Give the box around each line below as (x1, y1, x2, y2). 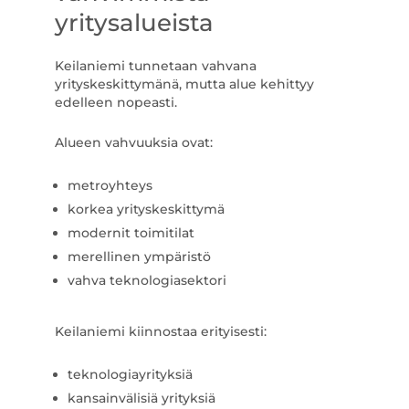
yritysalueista (54, 8, 214, 37)
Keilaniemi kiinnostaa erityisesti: (54, 323, 267, 340)
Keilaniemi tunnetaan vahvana (54, 58, 257, 74)
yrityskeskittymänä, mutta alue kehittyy (54, 76, 314, 92)
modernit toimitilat (67, 225, 194, 241)
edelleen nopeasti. (54, 94, 177, 110)
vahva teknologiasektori (67, 272, 226, 288)
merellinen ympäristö (67, 248, 211, 265)
